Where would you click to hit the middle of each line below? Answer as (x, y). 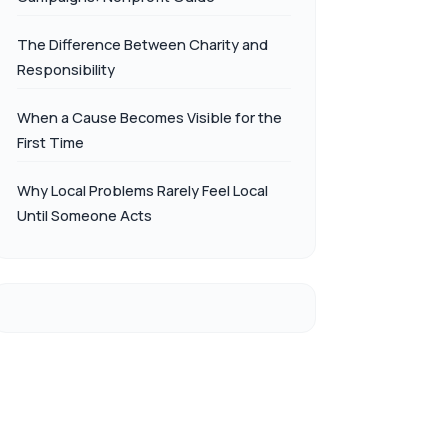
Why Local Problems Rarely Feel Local (142, 190)
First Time (50, 142)
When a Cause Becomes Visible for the (149, 117)
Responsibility (66, 69)
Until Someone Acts (84, 215)
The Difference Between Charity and (142, 44)
